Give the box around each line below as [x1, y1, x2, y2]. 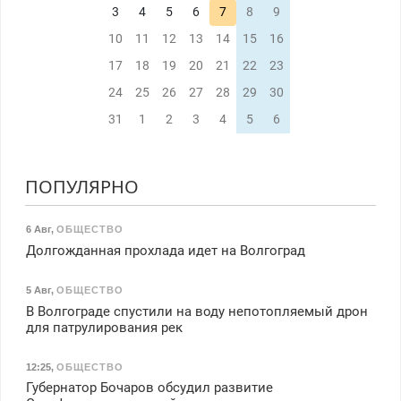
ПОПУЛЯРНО [24, 174, 139, 199]
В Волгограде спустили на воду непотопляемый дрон [25, 303, 368, 320]
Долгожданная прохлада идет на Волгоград [25, 243, 305, 260]
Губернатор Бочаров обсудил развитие [25, 380, 273, 397]
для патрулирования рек [25, 319, 183, 336]
